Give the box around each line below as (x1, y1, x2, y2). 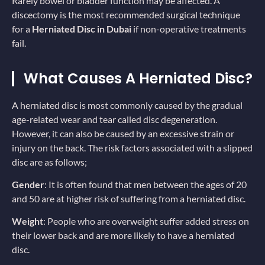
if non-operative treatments (133, 23, 246, 35)
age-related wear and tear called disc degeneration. (12, 113, 217, 125)
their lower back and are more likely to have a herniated (12, 230, 235, 241)
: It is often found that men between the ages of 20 (44, 178, 247, 190)
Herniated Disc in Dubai (32, 23, 133, 35)
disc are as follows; (12, 156, 87, 167)
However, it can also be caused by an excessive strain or (12, 127, 234, 139)
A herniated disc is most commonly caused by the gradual (12, 99, 243, 111)
